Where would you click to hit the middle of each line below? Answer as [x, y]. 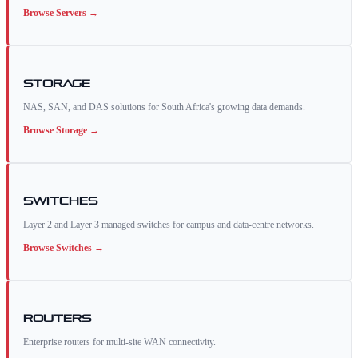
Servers [71, 13]
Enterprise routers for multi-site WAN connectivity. [119, 342]
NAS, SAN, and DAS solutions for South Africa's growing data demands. [164, 107]
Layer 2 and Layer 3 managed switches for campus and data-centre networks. [169, 225]
